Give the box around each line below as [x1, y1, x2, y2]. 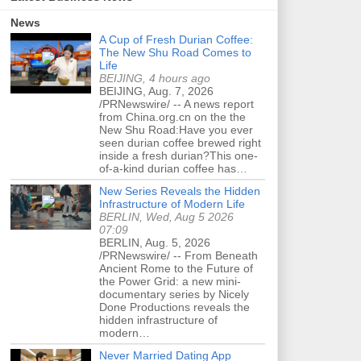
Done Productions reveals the [99, 300, 250, 313]
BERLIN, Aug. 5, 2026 [99, 235, 210, 249]
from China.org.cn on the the [99, 110, 246, 123]
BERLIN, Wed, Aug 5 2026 [99, 210, 234, 223]
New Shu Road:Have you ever [99, 122, 253, 136]
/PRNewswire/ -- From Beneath [99, 248, 258, 262]
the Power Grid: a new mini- [99, 274, 241, 288]
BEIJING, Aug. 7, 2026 [99, 84, 214, 98]
